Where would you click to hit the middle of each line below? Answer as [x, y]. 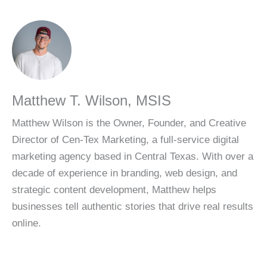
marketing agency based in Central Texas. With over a [133, 157]
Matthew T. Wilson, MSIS [91, 101]
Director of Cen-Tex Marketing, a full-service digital [125, 140]
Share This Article [48, 259]
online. [27, 223]
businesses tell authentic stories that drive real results [133, 207]
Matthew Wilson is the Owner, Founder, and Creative [129, 123]
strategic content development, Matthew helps [114, 190]
